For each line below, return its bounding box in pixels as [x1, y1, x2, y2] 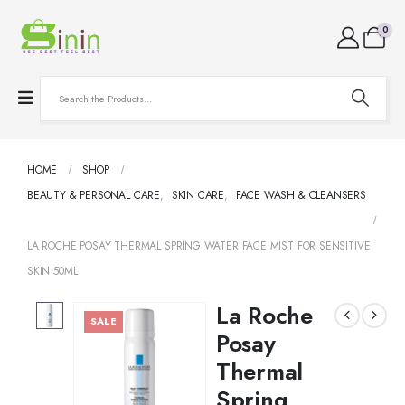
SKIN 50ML [27, 262, 78, 279]
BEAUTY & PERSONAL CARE [27, 186, 161, 203]
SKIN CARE [171, 186, 225, 203]
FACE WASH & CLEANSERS [235, 186, 366, 203]
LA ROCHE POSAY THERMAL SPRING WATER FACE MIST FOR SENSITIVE [27, 237, 371, 254]
